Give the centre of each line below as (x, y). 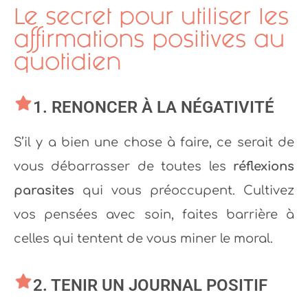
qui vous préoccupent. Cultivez (184, 191)
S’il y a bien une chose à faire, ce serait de (154, 143)
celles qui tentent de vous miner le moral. (143, 239)
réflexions (264, 167)
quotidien (67, 62)
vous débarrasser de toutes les (123, 167)
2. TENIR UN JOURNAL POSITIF (150, 286)
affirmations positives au (149, 39)
